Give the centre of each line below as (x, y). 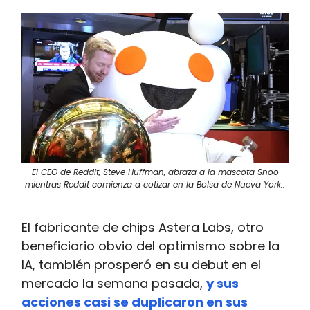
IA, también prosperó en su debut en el (141, 265)
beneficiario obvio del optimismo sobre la (151, 246)
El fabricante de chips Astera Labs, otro (143, 228)
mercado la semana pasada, (114, 284)
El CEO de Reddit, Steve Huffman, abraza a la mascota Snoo (155, 172)
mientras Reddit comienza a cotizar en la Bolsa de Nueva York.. (155, 185)
